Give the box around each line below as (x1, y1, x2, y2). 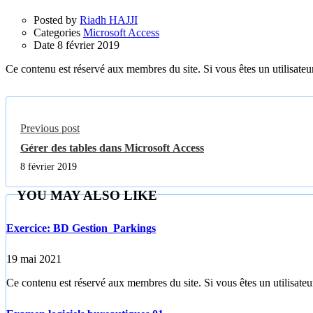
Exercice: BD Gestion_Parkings (6, 221, 156, 234)
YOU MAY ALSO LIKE (17, 187, 157, 203)
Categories (34, 26, 80, 38)
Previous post (20, 122, 80, 134)
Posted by (34, 13, 77, 26)
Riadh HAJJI (80, 13, 138, 26)
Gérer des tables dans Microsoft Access (20, 141, 204, 154)
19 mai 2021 (6, 253, 61, 265)
